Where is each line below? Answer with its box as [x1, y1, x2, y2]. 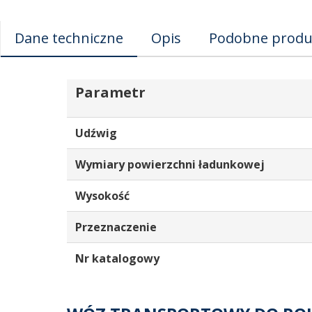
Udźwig [75, 125, 117, 141]
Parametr [75, 82, 146, 102]
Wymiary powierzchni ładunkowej [75, 156, 265, 172]
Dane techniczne [15, 28, 123, 47]
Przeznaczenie [75, 219, 157, 235]
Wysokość [75, 187, 130, 203]
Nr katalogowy [75, 250, 159, 266]
